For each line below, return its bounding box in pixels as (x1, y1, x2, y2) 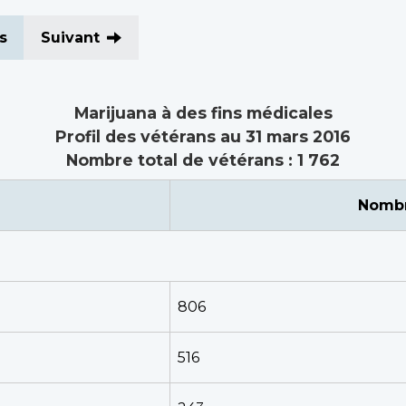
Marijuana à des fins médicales (73, 103, 333, 122)
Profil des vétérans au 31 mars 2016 (55, 127, 351, 146)
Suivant (41, 29, 100, 46)
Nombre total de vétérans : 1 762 (66, 150, 340, 169)
